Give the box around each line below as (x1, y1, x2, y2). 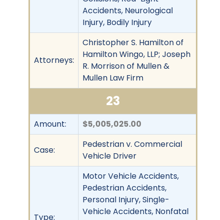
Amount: (34, 118, 66, 130)
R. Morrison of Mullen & (82, 60, 169, 72)
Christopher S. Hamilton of (82, 36, 184, 48)
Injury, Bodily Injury (82, 16, 152, 28)
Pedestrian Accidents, (82, 182, 166, 193)
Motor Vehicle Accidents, (82, 170, 179, 182)
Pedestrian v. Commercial (82, 138, 182, 150)
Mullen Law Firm (82, 72, 143, 83)
